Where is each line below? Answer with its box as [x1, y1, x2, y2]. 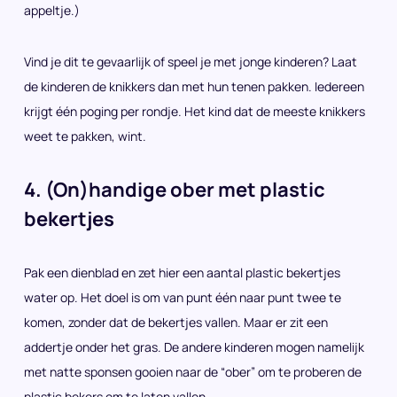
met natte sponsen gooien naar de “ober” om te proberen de [24, 363, 362, 380]
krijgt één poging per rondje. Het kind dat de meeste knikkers [24, 103, 365, 120]
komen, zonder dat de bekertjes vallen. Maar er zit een [24, 314, 328, 331]
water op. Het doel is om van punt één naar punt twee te [24, 289, 341, 306]
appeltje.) [24, 2, 80, 19]
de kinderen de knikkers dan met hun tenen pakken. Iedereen [24, 78, 364, 95]
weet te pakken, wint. [24, 128, 146, 144]
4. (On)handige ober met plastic [24, 176, 325, 203]
